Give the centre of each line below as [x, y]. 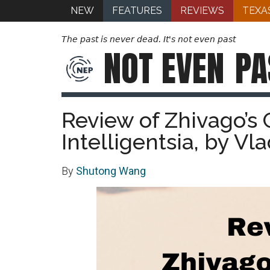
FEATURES [137, 11]
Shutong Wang [111, 171]
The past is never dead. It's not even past [149, 39]
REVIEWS [202, 11]
